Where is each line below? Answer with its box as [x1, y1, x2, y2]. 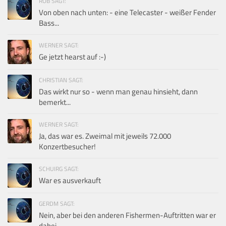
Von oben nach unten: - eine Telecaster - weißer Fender [39, 6, 216, 18]
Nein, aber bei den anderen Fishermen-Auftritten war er [39, 209, 216, 221]
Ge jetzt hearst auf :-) [39, 50, 106, 63]
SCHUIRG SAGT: [39, 163, 79, 174]
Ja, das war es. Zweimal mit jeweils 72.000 [39, 130, 171, 142]
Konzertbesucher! [39, 140, 96, 152]
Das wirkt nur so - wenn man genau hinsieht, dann [39, 85, 198, 97]
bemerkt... [39, 96, 71, 108]
